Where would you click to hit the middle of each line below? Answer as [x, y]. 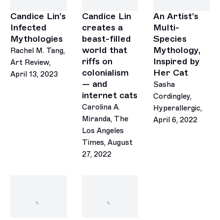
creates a [102, 28]
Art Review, [31, 63]
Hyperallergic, [178, 108]
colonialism [105, 73]
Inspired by [177, 62]
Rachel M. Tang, [38, 51]
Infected [29, 28]
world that [104, 50]
